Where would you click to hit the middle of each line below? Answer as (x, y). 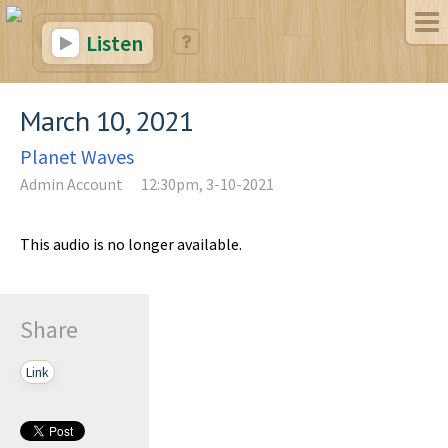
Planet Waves (77, 156)
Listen (112, 43)
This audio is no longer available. (131, 244)
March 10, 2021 (107, 120)
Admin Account (71, 184)
